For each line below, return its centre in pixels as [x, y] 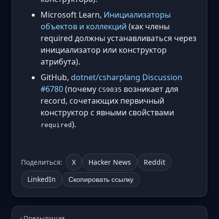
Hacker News [110, 162]
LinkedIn [42, 179]
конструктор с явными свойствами [107, 113]
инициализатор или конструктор [104, 50]
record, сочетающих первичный [102, 101]
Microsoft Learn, [72, 15]
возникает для [150, 89]
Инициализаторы [137, 15]
